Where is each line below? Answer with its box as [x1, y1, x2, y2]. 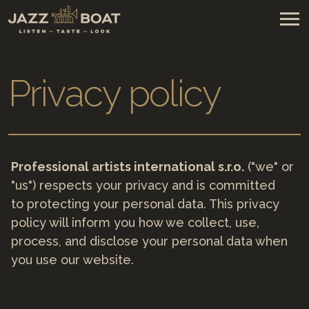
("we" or [244, 159, 294, 175]
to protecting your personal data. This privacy [11, 197, 279, 212]
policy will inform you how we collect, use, [11, 215, 259, 230]
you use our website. [11, 252, 134, 268]
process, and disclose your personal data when [11, 234, 288, 249]
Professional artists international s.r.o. [11, 159, 244, 175]
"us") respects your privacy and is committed [11, 178, 275, 193]
